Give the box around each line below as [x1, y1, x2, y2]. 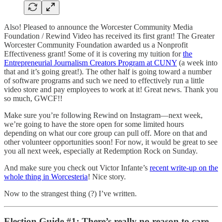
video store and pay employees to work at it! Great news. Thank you [4, 85, 218, 94]
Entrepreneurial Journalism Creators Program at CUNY [4, 58, 177, 67]
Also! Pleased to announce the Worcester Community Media [4, 22, 193, 31]
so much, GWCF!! [4, 94, 64, 103]
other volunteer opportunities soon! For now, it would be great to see [4, 137, 218, 146]
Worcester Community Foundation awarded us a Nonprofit [4, 40, 188, 49]
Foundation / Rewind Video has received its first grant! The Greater [4, 31, 215, 40]
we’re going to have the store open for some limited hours [4, 119, 184, 128]
